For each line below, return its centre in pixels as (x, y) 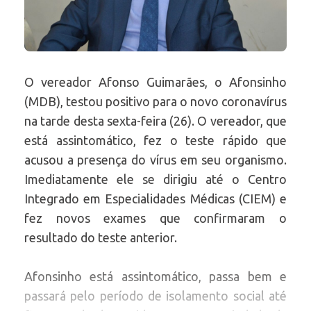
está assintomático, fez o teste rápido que (155, 141)
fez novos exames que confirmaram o (155, 218)
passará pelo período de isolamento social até (155, 296)
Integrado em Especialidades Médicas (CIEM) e (155, 199)
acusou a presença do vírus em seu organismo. (155, 160)
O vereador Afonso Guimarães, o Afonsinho (155, 82)
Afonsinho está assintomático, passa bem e (155, 277)
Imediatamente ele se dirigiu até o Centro (155, 179)
